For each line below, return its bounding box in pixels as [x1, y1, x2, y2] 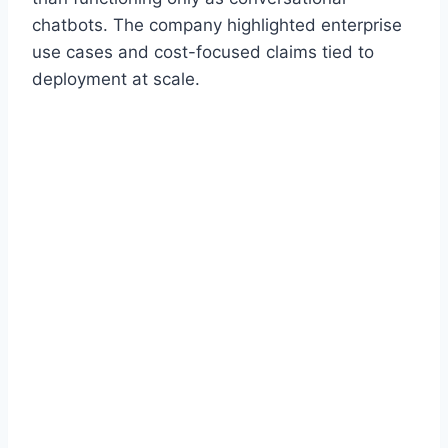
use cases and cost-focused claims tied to [32, 41, 374, 62]
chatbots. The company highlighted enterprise [32, 14, 402, 35]
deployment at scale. [32, 68, 200, 89]
